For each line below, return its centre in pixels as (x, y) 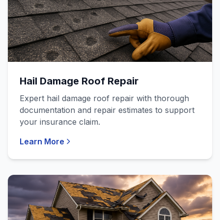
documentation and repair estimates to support (107, 110)
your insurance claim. (60, 122)
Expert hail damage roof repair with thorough (104, 98)
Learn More (42, 141)
